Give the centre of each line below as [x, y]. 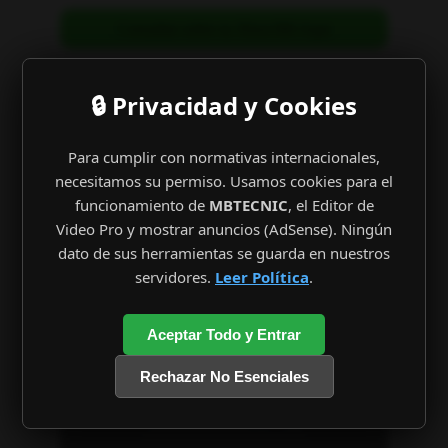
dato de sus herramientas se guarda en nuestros [224, 253]
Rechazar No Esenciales [224, 376]
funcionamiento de [141, 205]
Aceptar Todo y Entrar [224, 334]
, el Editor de [330, 205]
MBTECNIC [248, 205]
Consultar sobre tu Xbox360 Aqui [224, 28]
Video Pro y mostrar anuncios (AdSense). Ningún [224, 229]
